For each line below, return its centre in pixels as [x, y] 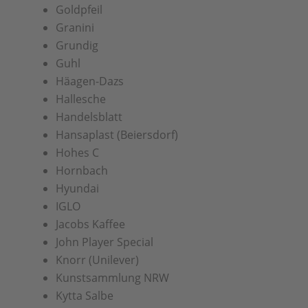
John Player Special [104, 242]
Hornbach [81, 170]
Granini [75, 27]
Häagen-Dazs [89, 81]
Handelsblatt [89, 117]
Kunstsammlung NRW [112, 278]
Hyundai [77, 188]
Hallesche [80, 99]
